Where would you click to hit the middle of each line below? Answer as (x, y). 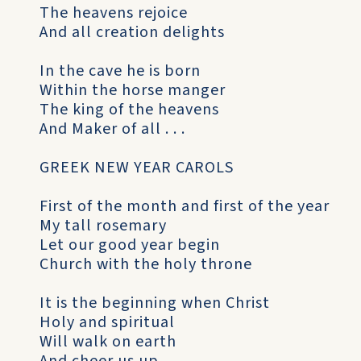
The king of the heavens (129, 110)
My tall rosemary (103, 226)
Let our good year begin (130, 245)
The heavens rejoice (114, 13)
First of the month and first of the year (185, 206)
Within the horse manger (133, 90)
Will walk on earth (108, 342)
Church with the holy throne (146, 264)
